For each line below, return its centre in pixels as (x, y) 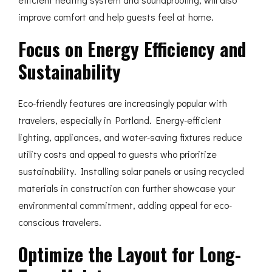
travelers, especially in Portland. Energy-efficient (120, 120)
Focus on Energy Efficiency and (132, 49)
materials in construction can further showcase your (127, 188)
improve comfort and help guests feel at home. (116, 17)
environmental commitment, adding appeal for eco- (125, 205)
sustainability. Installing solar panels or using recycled (131, 171)
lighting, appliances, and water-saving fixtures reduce (130, 137)
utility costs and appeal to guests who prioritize (117, 154)
